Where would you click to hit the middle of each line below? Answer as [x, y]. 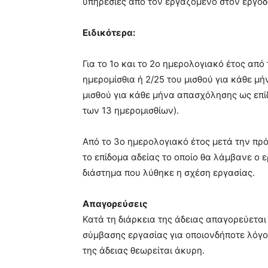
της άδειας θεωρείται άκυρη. [144, 250]
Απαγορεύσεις [115, 203]
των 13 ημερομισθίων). [131, 110]
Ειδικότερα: [109, 32]
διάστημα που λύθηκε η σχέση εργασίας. [169, 172]
